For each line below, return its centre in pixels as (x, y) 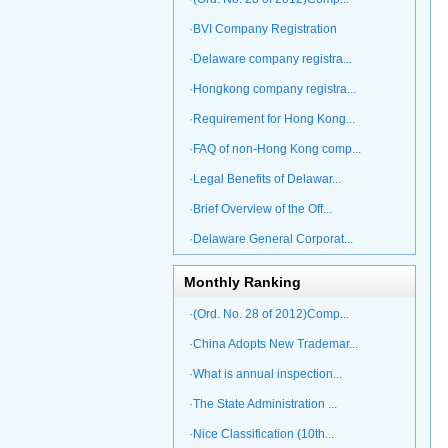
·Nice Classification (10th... (261, 434)
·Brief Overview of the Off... (260, 209)
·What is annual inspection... (265, 374)
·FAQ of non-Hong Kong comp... (274, 149)
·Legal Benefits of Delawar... (264, 179)
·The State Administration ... (262, 404)
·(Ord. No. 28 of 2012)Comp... (268, 314)
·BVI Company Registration (262, 29)
